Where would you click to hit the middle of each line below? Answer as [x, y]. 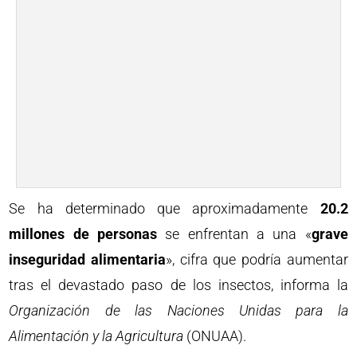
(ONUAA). [215, 335]
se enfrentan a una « [234, 233]
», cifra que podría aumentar [257, 259]
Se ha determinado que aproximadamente [165, 208]
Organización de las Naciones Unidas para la [178, 310]
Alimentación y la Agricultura [96, 335]
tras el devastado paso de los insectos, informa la [178, 284]
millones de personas [83, 233]
